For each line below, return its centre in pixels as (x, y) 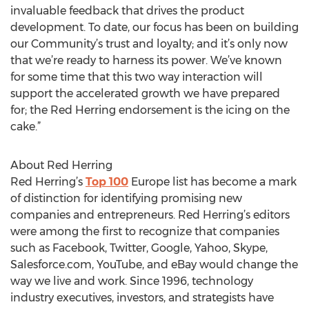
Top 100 (107, 182)
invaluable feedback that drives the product (127, 11)
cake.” (26, 127)
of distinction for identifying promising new (126, 198)
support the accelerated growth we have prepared (145, 93)
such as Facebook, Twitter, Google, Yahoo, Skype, (139, 248)
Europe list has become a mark (212, 182)
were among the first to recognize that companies (145, 231)
